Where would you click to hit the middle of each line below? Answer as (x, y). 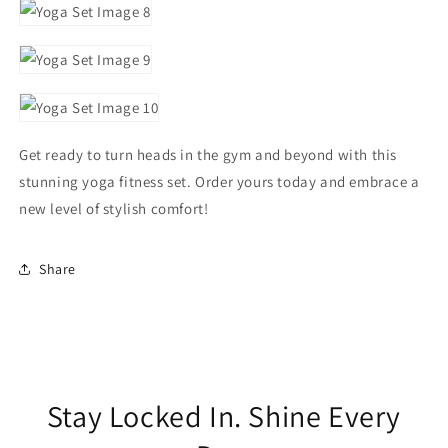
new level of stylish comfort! (114, 208)
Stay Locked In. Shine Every (224, 416)
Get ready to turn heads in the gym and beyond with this (208, 154)
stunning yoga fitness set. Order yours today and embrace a (219, 181)
